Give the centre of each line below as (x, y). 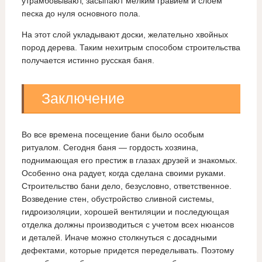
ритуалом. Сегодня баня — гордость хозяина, (110, 148)
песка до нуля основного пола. (81, 14)
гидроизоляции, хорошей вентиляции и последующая (125, 212)
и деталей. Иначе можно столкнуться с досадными (119, 238)
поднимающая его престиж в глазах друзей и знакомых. (129, 161)
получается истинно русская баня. (88, 61)
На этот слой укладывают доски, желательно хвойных (125, 35)
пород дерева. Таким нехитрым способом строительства (131, 48)
